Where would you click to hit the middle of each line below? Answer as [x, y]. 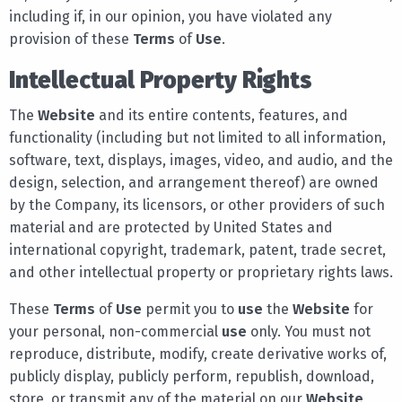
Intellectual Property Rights [161, 80]
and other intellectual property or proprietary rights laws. [201, 272]
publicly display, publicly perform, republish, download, [192, 376]
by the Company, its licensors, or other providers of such [197, 205]
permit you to [190, 309]
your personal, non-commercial [115, 331]
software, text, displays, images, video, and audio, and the [201, 160]
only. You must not [309, 331]
